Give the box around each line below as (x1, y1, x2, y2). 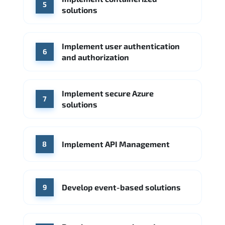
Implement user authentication (62, 41, 180, 51)
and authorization (62, 52, 129, 62)
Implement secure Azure (62, 88, 154, 98)
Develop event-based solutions (62, 182, 181, 192)
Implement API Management (62, 139, 170, 149)
